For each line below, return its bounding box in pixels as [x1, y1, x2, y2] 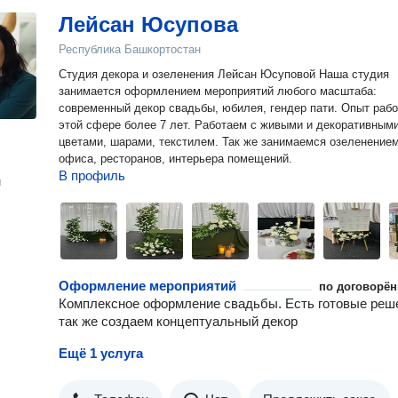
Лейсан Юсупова [59, 12, 238, 36]
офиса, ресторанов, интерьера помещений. [59, 152, 292, 165]
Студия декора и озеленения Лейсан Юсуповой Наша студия [59, 68, 319, 81]
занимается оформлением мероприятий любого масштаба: [59, 84, 377, 98]
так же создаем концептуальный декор [59, 314, 298, 329]
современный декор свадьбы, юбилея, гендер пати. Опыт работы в [59, 101, 341, 115]
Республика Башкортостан [59, 43, 201, 56]
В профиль [59, 168, 125, 183]
